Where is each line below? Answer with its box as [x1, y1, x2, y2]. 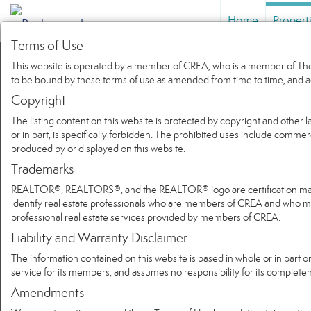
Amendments [11, 285, 84, 301]
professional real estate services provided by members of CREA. [11, 211, 280, 224]
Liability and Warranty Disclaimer [11, 230, 187, 246]
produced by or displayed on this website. [11, 142, 185, 155]
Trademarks [11, 161, 74, 177]
